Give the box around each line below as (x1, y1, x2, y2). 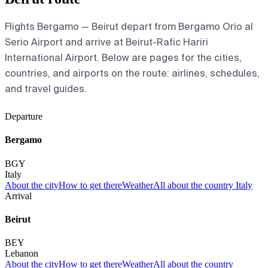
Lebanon (5, 248, 38, 259)
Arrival (5, 190, 32, 201)
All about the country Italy (153, 179, 252, 190)
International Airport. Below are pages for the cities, (5, 51, 242, 64)
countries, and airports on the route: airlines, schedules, (5, 67, 260, 80)
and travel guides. (5, 83, 87, 95)
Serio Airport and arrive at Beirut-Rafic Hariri (5, 36, 208, 48)
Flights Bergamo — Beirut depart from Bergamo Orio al (5, 20, 253, 33)
